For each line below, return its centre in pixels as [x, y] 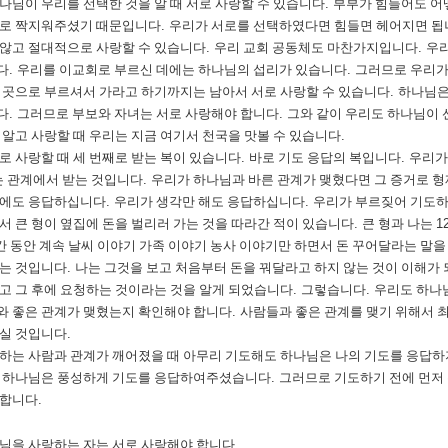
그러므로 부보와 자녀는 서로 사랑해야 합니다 [148, 113]
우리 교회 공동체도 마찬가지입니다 [316, 47]
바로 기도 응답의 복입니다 [325, 157]
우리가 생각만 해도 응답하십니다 [209, 201]
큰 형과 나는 [399, 223]
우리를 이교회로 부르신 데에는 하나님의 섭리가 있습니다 [182, 69]
